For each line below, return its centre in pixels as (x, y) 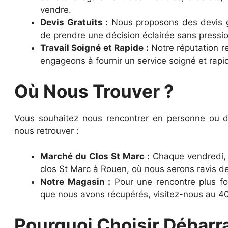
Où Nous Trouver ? (94, 91)
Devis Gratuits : (74, 23)
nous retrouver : (47, 131)
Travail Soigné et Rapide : (94, 48)
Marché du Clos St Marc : (95, 156)
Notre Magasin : (76, 182)
